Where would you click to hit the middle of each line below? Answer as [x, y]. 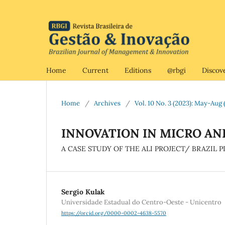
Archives [107, 103]
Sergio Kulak [83, 192]
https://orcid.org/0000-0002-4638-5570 [114, 213]
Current [95, 70]
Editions [138, 70]
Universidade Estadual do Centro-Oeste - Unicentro [141, 202]
